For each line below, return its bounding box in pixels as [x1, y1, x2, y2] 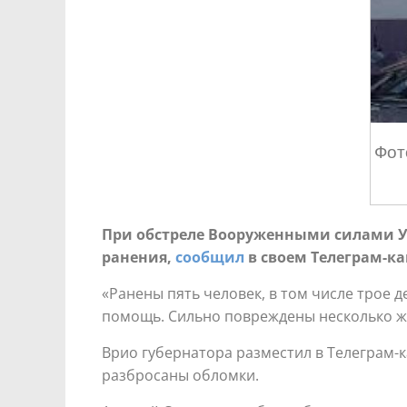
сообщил [175, 247, 244, 268]
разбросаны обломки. [102, 365, 259, 386]
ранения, [102, 247, 175, 268]
